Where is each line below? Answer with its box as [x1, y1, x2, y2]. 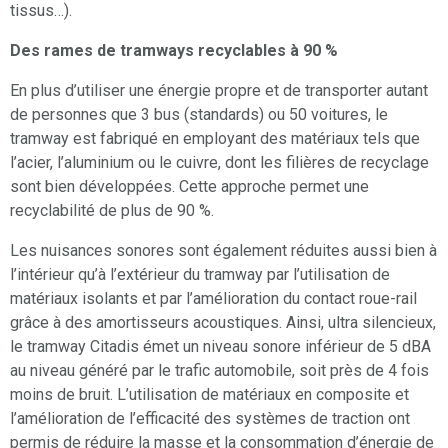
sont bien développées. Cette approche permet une [10, 176, 369, 196]
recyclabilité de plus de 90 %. [10, 200, 214, 220]
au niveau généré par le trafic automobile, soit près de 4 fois [10, 360, 429, 380]
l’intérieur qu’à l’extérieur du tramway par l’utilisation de [10, 264, 390, 284]
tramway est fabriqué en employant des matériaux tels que [10, 128, 420, 148]
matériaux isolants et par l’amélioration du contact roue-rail [10, 288, 417, 308]
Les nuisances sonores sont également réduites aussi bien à [10, 240, 437, 260]
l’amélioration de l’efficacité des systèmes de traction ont [10, 408, 410, 428]
